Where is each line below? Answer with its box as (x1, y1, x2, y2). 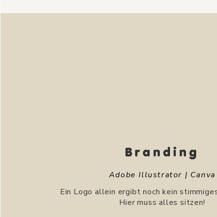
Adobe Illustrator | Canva (108, 170, 216, 180)
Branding (125, 143, 200, 160)
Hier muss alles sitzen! (119, 197, 205, 208)
